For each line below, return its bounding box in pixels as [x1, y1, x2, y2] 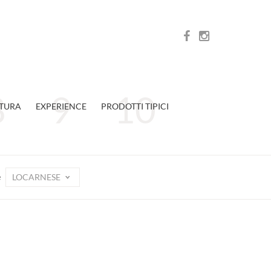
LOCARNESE [11, 172, 62, 182]
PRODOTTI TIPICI [100, 101, 169, 111]
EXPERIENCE [35, 101, 87, 111]
